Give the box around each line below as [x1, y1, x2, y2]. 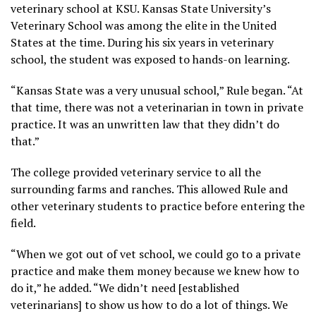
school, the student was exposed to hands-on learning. [11, 51, 290, 67]
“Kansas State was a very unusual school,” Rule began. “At [11, 82, 303, 98]
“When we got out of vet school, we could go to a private [11, 245, 300, 262]
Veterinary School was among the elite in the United [11, 17, 276, 33]
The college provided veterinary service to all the [11, 164, 261, 180]
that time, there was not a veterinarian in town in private [11, 99, 303, 115]
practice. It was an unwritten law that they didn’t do [11, 116, 279, 132]
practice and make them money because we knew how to [11, 262, 299, 279]
